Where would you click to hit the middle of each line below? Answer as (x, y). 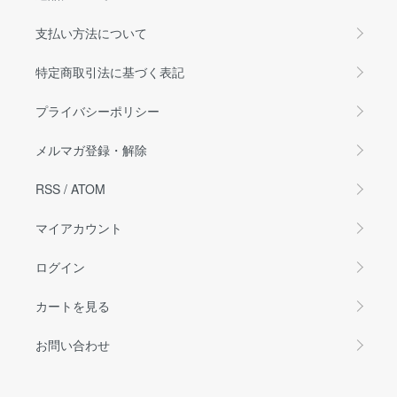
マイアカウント (79, 228)
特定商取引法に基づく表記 (110, 72)
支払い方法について (91, 33)
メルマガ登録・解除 (91, 150)
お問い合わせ (73, 345)
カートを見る (73, 306)
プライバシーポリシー (97, 111)
